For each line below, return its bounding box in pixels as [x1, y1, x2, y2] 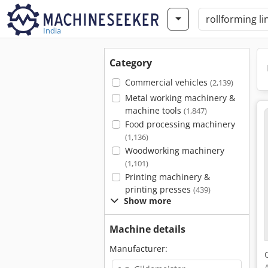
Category [109, 56, 152, 69]
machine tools [124, 105, 184, 116]
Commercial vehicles [124, 77, 210, 88]
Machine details [109, 223, 185, 236]
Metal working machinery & [124, 92, 235, 103]
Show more [124, 195, 171, 206]
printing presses [124, 184, 193, 195]
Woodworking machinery [124, 145, 224, 156]
